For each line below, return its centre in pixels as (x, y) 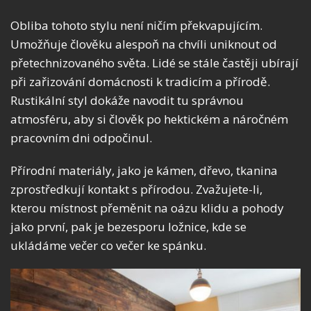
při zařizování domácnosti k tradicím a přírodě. (140, 81)
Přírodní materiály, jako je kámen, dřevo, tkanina (144, 170)
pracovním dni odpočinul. (81, 137)
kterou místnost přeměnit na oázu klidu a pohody (147, 208)
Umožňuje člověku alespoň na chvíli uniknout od (144, 44)
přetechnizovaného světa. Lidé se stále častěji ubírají (154, 62)
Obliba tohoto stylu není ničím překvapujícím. (136, 25)
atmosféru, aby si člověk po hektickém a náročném (149, 119)
